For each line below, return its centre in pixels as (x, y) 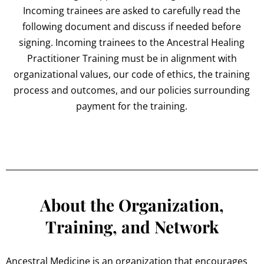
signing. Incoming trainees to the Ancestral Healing (132, 43)
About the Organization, (132, 205)
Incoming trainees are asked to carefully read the (132, 11)
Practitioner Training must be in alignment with (132, 59)
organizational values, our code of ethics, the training (132, 75)
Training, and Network (132, 227)
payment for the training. (132, 106)
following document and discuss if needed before (132, 27)
